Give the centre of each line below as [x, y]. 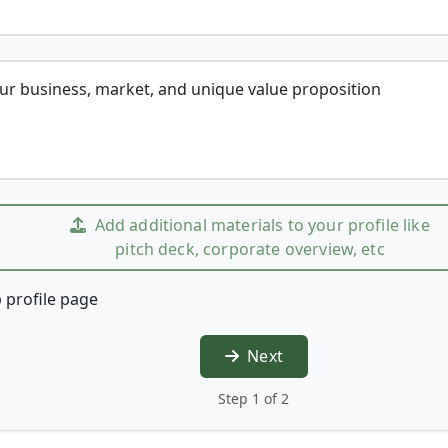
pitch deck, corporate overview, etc [250, 249]
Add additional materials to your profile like [262, 225]
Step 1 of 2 [254, 398]
